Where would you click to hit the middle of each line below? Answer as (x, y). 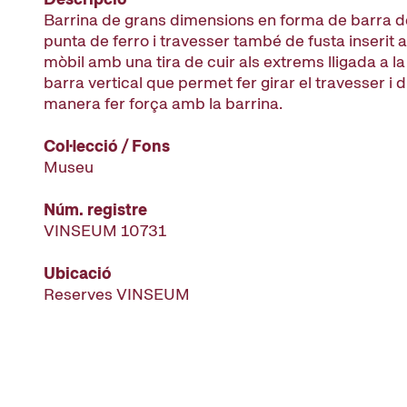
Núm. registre (95, 209)
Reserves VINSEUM (117, 294)
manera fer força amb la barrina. (163, 103)
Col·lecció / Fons (107, 146)
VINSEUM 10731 (105, 230)
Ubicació (78, 273)
